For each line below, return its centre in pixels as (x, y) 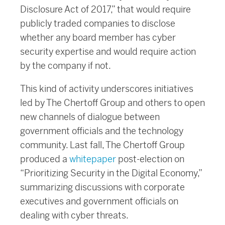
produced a (45, 159)
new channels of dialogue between (90, 117)
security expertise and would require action (108, 51)
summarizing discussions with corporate (102, 187)
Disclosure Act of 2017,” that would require (105, 9)
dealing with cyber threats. (74, 215)
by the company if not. (66, 65)
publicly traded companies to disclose (98, 23)
